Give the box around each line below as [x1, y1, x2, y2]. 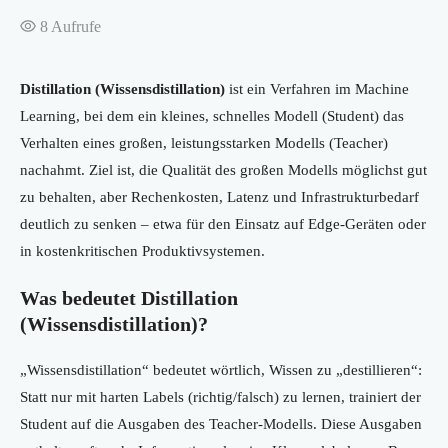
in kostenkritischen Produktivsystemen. [20, 243, 265, 260]
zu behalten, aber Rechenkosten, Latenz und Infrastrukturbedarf [20, 189, 419, 206]
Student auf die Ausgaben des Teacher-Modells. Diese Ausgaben [20, 416, 422, 433]
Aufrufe [48, 18, 101, 36]
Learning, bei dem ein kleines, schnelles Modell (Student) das [20, 108, 404, 125]
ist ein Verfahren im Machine [225, 81, 409, 98]
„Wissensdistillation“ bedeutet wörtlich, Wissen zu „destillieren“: [20, 362, 422, 379]
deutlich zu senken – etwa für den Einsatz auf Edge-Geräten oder [20, 216, 426, 233]
